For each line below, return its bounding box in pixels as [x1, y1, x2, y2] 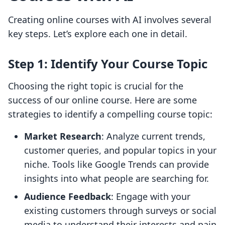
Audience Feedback [24, 190, 111, 203]
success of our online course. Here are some [8, 94, 197, 106]
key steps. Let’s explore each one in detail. [8, 28, 187, 40]
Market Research [24, 130, 101, 143]
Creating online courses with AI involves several [8, 14, 211, 26]
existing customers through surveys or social [24, 204, 216, 217]
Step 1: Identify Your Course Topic [8, 55, 207, 72]
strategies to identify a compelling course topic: [8, 108, 212, 121]
